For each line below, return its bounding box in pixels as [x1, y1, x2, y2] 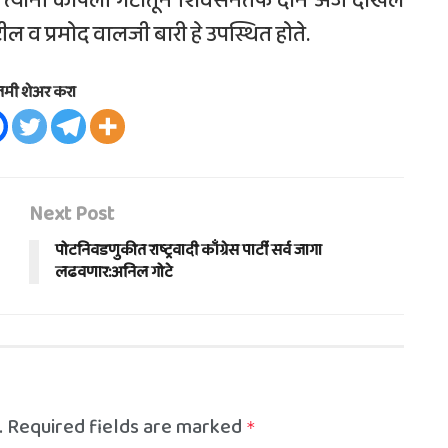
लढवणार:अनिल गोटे [55, 259, 173, 285]
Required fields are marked [7, 410, 246, 443]
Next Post [29, 197, 114, 230]
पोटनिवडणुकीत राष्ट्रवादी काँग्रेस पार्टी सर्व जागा [55, 237, 322, 263]
